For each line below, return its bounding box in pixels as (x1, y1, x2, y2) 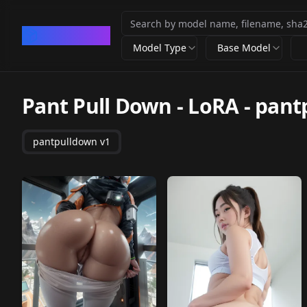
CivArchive (38, 26, 110, 45)
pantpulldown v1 (33, 135, 110, 148)
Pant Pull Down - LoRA (22, 92, 239, 120)
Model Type (133, 41, 186, 54)
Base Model (217, 41, 271, 54)
